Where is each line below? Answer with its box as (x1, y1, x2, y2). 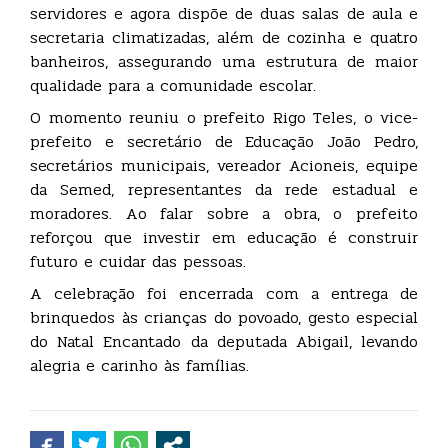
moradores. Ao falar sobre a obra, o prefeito (30, 201, 418, 227)
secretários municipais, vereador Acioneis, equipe (30, 153, 418, 179)
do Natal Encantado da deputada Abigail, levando (30, 329, 418, 355)
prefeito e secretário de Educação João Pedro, (30, 129, 418, 155)
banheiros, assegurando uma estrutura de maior (30, 49, 418, 75)
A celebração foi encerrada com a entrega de (30, 281, 418, 307)
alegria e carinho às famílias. (30, 353, 249, 379)
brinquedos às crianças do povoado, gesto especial (30, 305, 418, 331)
